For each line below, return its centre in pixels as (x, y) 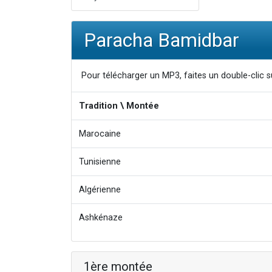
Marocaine (100, 134)
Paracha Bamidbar (161, 40)
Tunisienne (100, 162)
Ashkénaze (101, 218)
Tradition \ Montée (119, 106)
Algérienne (100, 190)
